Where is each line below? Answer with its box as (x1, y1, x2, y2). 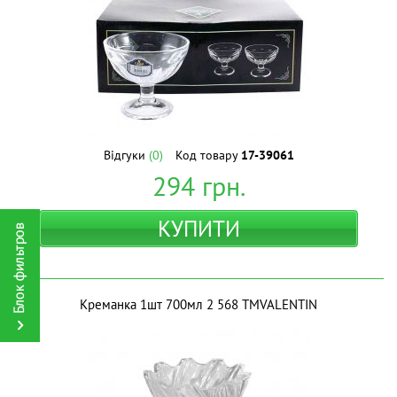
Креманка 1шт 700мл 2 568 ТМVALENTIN (80, 296, 317, 313)
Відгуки (103, 147, 149, 163)
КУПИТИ (157, 214, 240, 243)
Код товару (175, 147, 241, 163)
